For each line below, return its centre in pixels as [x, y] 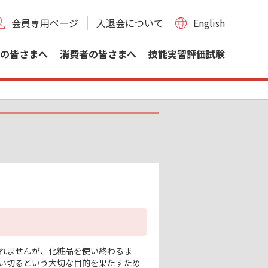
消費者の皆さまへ [98, 54]
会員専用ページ [45, 23]
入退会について [130, 23]
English [209, 23]
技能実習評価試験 [187, 54]
